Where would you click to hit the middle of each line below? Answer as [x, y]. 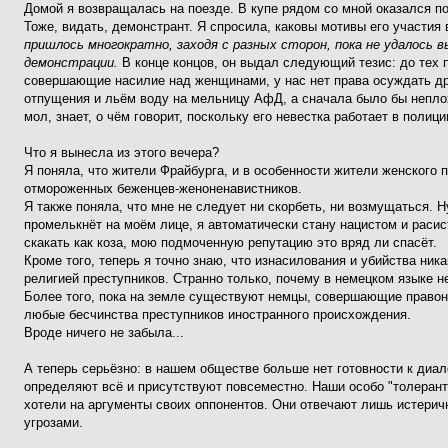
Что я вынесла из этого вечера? [121, 152]
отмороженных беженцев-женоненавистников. [163, 188]
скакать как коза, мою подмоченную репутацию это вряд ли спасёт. [230, 242]
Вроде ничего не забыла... [104, 332]
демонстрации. [71, 62]
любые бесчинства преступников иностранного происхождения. [217, 314]
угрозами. [53, 422]
